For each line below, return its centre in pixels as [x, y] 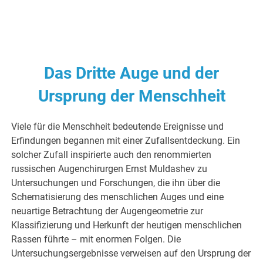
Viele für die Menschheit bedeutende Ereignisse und [118, 126]
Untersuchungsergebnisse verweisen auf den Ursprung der [131, 253]
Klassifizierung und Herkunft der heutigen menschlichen [127, 225]
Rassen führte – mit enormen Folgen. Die [96, 239]
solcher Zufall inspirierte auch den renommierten [112, 154]
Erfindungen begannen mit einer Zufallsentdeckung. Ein [126, 140]
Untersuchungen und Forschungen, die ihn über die [116, 183]
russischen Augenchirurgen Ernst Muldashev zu [109, 168]
